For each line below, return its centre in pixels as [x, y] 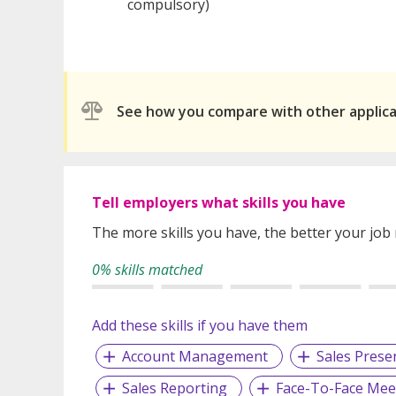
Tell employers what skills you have [219, 202]
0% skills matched [147, 269]
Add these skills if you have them [200, 325]
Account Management [194, 356]
